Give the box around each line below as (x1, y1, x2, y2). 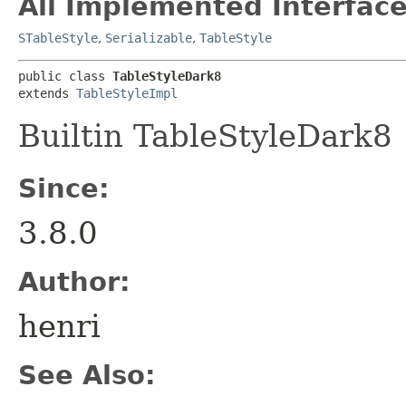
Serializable (105, 30, 192, 45)
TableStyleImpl (76, 85, 178, 101)
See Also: (18, 359, 156, 391)
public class (18, 68, 112, 83)
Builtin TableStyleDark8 (18, 117, 392, 154)
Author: (18, 266, 130, 297)
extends (18, 85, 76, 101)
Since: (18, 172, 110, 204)
